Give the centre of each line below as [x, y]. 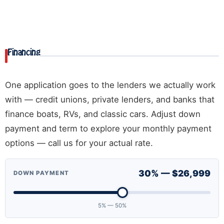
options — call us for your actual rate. [79, 143]
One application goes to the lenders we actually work [110, 85]
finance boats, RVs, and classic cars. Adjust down [103, 114]
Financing [24, 52]
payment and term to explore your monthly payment [108, 128]
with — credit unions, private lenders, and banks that [110, 99]
